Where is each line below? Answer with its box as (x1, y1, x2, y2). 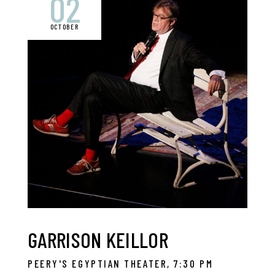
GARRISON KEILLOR (28, 227, 168, 252)
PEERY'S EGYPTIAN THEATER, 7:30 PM (28, 257, 214, 269)
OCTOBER (50, 23, 79, 31)
